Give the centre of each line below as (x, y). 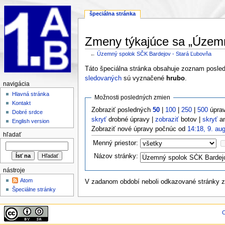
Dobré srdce (28, 112)
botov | (191, 119)
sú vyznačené (144, 78)
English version (31, 121)
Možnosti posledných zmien (133, 97)
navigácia (16, 84)
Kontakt (22, 103)
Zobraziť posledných (122, 110)
